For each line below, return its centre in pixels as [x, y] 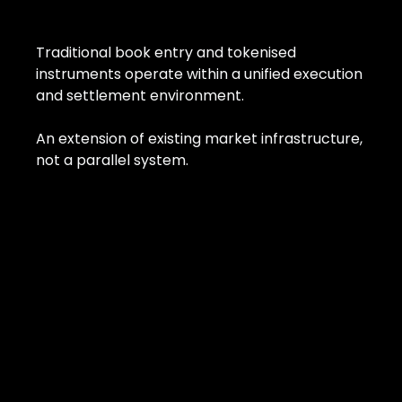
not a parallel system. [112, 160]
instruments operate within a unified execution [199, 74]
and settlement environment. [140, 96]
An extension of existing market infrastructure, [199, 139]
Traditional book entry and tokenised [166, 52]
